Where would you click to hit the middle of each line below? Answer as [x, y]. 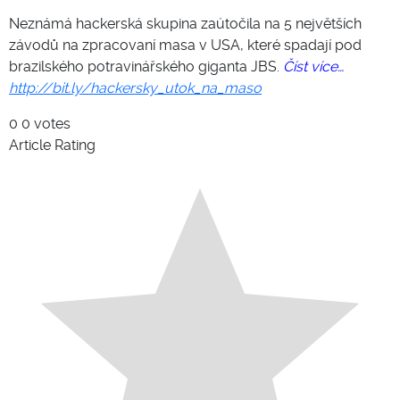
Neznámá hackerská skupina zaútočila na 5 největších [185, 24]
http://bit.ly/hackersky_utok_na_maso [135, 88]
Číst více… [313, 67]
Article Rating [52, 146]
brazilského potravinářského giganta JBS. [146, 67]
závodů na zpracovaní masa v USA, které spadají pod [185, 46]
